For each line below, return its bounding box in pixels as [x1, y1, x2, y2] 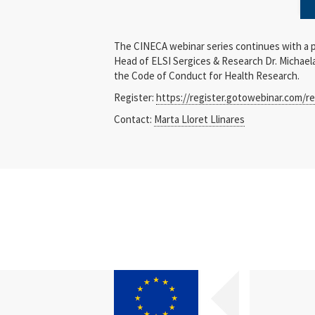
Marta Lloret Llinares [154, 112, 245, 126]
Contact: [114, 112, 154, 126]
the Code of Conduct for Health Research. [114, 69, 300, 82]
